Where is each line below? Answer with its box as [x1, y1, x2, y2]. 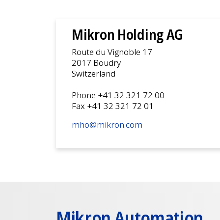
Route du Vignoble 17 [72, 46, 154, 57]
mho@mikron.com [72, 118, 142, 130]
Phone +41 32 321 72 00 [72, 89, 166, 101]
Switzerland [72, 67, 117, 79]
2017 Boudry [72, 56, 123, 68]
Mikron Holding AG [72, 25, 184, 44]
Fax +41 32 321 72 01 [72, 100, 154, 111]
